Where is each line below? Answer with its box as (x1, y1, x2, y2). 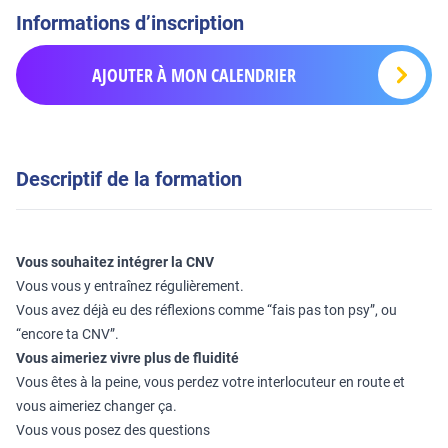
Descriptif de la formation (16, 167, 242, 191)
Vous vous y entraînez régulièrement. (16, 278, 244, 294)
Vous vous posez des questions (16, 422, 210, 438)
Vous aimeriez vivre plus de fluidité (16, 350, 239, 366)
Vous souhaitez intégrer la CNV (16, 254, 214, 270)
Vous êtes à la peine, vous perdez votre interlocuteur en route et (16, 374, 405, 390)
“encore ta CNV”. (16, 326, 119, 342)
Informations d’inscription (16, 11, 244, 35)
